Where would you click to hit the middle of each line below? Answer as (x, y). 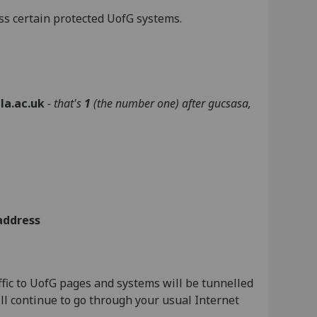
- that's (66, 104)
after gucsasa (215, 104)
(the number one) (137, 104)
